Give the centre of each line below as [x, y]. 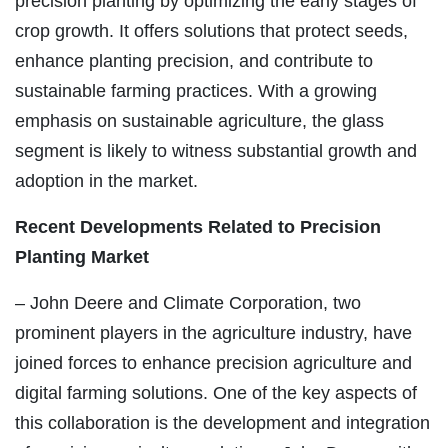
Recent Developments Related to [157, 227]
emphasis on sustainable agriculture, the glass [199, 121]
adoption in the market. [106, 181]
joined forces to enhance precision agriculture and [213, 363]
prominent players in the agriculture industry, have [213, 333]
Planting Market [82, 257]
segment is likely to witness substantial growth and [216, 151]
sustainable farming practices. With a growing [196, 91]
